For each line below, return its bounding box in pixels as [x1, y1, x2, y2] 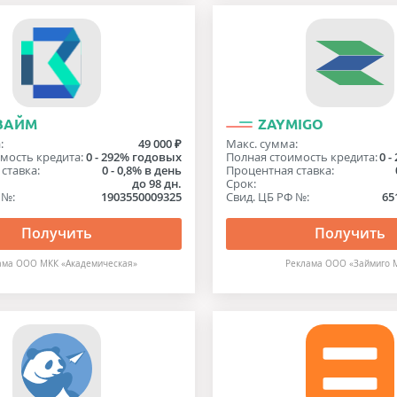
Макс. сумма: [225, 136, 298, 152]
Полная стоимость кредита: [225, 149, 378, 165]
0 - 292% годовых [85, 149, 182, 165]
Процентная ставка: [225, 162, 334, 178]
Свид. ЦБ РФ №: [225, 189, 309, 205]
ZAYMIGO [257, 116, 323, 132]
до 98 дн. [131, 175, 182, 191]
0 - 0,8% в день [101, 162, 182, 178]
